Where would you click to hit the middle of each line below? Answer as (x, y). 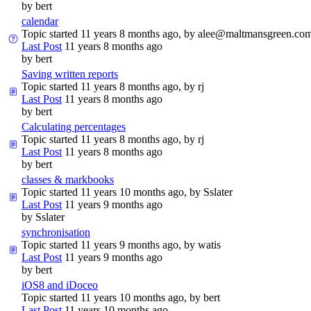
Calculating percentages (74, 126)
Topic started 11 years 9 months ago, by (110, 244)
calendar (40, 21)
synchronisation (56, 232)
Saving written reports (70, 74)
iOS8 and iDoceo (60, 285)
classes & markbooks (68, 179)
